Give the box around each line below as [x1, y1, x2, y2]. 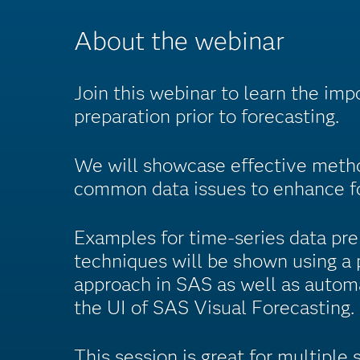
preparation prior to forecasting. [74, 104, 339, 128]
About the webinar [74, 25, 284, 56]
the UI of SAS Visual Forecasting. [74, 296, 354, 319]
